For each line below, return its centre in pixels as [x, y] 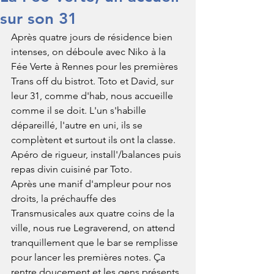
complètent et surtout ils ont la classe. [93, 140]
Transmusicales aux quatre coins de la [94, 213]
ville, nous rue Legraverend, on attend [94, 228]
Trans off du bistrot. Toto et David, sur [94, 81]
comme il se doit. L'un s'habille [80, 110]
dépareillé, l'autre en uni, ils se [78, 125]
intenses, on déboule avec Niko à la [90, 52]
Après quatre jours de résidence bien [93, 37]
